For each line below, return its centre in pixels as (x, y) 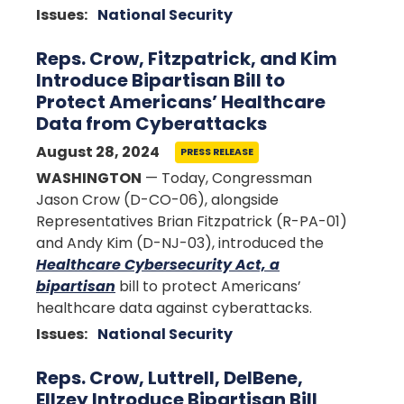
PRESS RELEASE (217, 152)
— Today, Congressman (227, 178)
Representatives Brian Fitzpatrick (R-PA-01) (192, 221)
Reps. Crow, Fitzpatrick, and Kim (187, 59)
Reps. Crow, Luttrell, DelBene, (170, 378)
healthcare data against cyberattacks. (174, 308)
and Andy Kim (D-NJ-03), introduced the (180, 243)
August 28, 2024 (98, 152)
